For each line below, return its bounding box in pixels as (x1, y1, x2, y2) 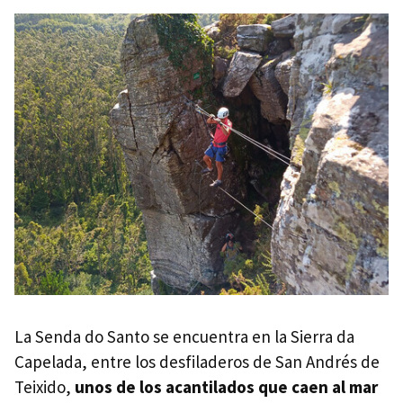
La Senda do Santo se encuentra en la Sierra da (14, 325, 354, 347)
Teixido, (14, 375, 75, 398)
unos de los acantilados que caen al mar (75, 375, 378, 398)
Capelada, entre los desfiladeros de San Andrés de (14, 350, 380, 372)
